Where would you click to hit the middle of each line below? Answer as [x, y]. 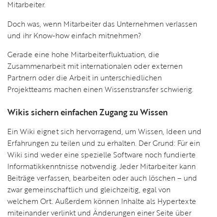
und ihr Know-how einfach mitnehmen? [74, 35]
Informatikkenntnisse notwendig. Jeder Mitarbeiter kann [101, 166]
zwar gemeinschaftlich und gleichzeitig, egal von [89, 189]
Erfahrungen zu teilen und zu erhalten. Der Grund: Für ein [104, 143]
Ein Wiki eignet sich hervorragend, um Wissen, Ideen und [104, 131]
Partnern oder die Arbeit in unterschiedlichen [85, 78]
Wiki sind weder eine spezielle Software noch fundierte [101, 154]
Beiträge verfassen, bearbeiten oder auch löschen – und [102, 178]
